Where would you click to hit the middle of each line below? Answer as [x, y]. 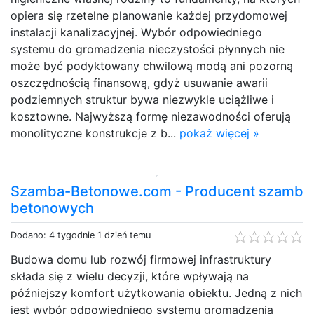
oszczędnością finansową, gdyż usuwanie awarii [139, 82]
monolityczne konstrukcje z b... [95, 133]
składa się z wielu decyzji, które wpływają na [130, 276]
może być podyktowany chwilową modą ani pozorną [152, 66]
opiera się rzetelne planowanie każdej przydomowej [149, 15]
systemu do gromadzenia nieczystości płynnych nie [148, 49]
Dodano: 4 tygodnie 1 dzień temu [81, 235]
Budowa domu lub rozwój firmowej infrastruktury [141, 259]
